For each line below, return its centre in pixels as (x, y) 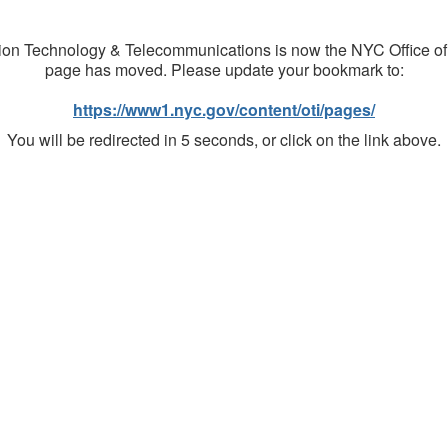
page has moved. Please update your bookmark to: (224, 69)
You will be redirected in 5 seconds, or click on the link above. (224, 139)
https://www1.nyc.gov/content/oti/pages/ (224, 109)
